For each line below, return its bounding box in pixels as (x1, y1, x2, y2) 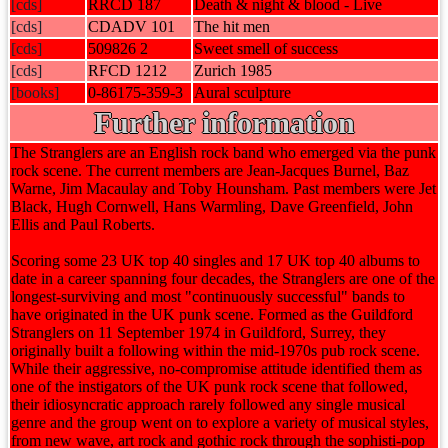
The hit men (194, 18, 270, 35)
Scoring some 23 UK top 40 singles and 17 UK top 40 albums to (11, 252, 420, 269)
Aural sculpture (194, 84, 291, 101)
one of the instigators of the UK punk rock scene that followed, (11, 378, 408, 395)
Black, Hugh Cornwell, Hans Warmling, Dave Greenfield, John (11, 198, 413, 215)
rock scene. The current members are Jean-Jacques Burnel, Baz (11, 162, 409, 179)
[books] (11, 84, 59, 101)
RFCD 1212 (88, 62, 167, 79)
